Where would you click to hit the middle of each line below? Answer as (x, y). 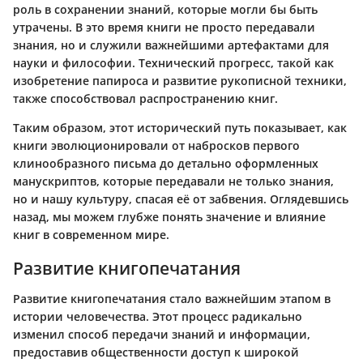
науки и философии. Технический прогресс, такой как (173, 62)
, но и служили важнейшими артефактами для (192, 45)
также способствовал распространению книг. (145, 98)
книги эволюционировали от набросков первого (156, 145)
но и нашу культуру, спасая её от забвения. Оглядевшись (181, 199)
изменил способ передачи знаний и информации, (162, 335)
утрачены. (44, 27)
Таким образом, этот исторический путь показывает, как (180, 127)
